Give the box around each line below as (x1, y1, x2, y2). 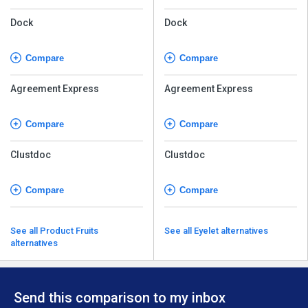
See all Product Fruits (10, 225, 40, 236)
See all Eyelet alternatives (194, 225, 268, 236)
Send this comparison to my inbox (14, 289, 225, 306)
